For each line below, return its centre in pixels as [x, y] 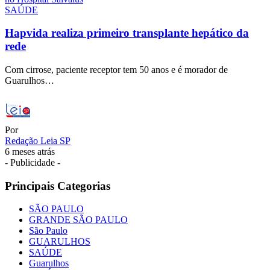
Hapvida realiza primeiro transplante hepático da [127, 33]
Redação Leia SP [38, 141]
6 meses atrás [30, 152]
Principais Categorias [58, 186]
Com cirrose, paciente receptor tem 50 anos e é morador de [116, 70]
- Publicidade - [33, 163]
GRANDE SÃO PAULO [78, 220]
